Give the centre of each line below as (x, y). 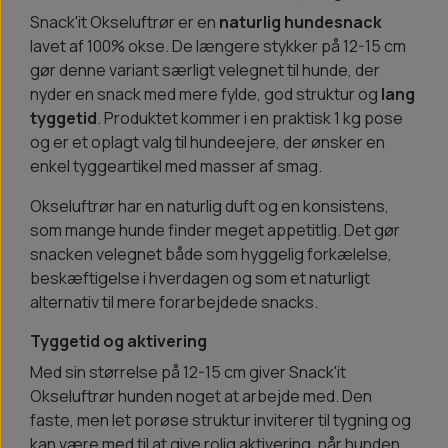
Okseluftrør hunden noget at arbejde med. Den (201, 395)
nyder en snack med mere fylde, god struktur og (205, 93)
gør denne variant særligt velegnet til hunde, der (205, 69)
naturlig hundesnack (300, 21)
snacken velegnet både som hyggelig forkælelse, (211, 253)
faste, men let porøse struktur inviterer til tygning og (220, 419)
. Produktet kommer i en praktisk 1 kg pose (250, 117)
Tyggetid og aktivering (118, 340)
